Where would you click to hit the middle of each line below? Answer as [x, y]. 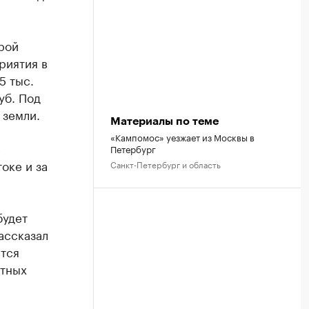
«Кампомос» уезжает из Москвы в [182, 137]
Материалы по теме [165, 121]
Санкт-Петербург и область [166, 164]
